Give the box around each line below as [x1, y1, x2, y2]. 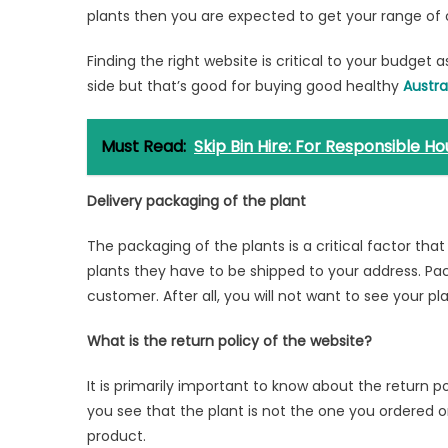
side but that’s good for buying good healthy [87, 75, 403, 96]
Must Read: [101, 134, 186, 158]
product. [87, 425, 146, 446]
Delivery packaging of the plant [87, 190, 306, 211]
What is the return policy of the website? [87, 330, 372, 351]
